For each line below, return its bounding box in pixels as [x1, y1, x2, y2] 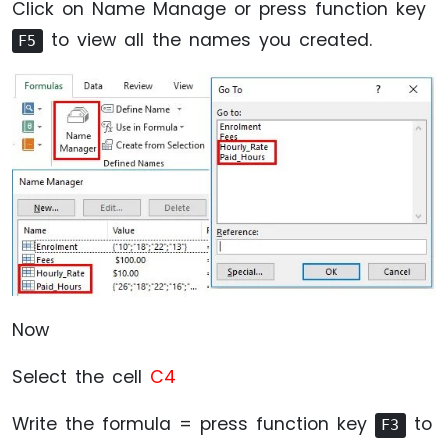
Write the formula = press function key [12, 412, 375, 437]
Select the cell [12, 365, 150, 390]
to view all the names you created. [42, 28, 372, 53]
